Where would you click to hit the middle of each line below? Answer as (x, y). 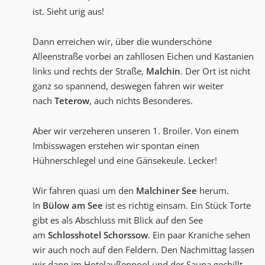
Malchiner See (167, 191)
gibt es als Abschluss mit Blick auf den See (118, 220)
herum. (213, 191)
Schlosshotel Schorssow (98, 235)
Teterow (72, 101)
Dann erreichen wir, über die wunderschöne (122, 42)
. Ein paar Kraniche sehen (199, 235)
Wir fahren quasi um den (84, 191)
